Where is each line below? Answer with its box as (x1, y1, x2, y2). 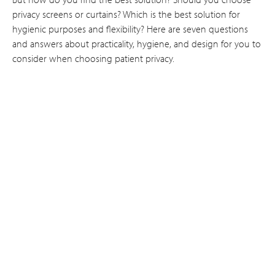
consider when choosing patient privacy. (12, 52, 174, 64)
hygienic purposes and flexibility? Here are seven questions (12, 23, 248, 35)
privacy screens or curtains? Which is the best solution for (12, 8, 240, 20)
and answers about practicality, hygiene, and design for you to (12, 37, 261, 50)
